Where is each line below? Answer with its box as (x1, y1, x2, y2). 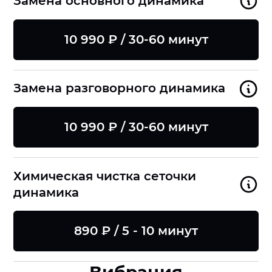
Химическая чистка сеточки (13, 168, 197, 183)
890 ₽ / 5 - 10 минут (74, 223, 198, 239)
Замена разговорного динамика (13, 81, 226, 96)
